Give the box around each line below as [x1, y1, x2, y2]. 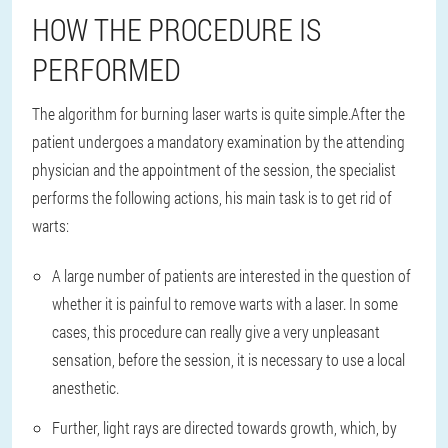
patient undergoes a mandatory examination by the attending [32, 131, 405, 152]
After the [351, 103, 405, 124]
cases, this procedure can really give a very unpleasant [52, 321, 380, 342]
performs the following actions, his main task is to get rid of [32, 187, 392, 208]
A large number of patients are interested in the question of [52, 265, 411, 286]
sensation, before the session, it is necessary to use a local [52, 349, 405, 370]
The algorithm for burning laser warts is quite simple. [32, 103, 351, 124]
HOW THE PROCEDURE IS [32, 10, 321, 49]
